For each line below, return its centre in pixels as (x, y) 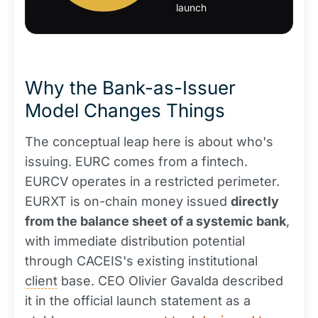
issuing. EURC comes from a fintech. (136, 161)
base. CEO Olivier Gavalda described (170, 281)
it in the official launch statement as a (138, 301)
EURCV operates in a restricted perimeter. (152, 181)
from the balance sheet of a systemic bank (155, 221)
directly (255, 201)
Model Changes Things (125, 110)
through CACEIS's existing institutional (141, 261)
